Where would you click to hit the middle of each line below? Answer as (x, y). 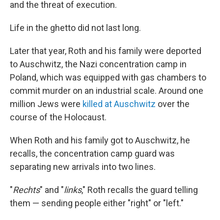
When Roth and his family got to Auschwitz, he (100, 140)
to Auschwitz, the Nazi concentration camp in (98, 64)
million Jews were (46, 104)
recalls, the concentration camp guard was (92, 153)
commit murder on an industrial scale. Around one (107, 91)
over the (173, 104)
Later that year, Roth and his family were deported (106, 51)
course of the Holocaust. (58, 117)
